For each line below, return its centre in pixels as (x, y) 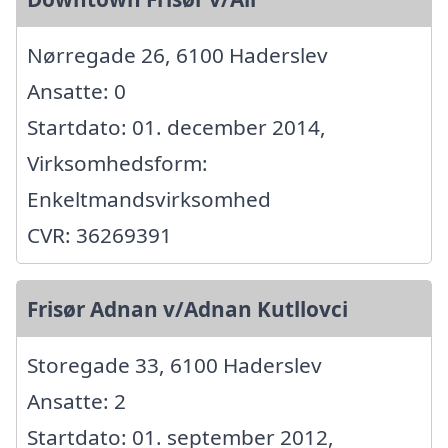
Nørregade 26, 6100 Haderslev (177, 55)
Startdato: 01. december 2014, (176, 127)
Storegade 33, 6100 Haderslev (174, 365)
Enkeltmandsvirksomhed (149, 199)
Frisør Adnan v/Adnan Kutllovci (187, 309)
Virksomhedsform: (117, 163)
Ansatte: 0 (76, 91)
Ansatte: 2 (76, 401)
